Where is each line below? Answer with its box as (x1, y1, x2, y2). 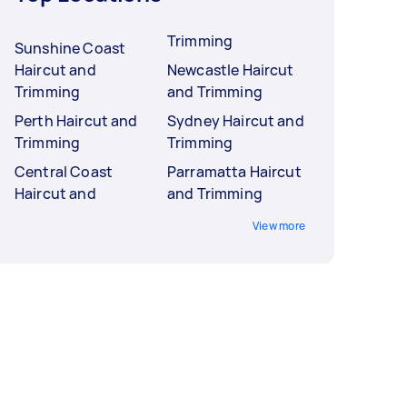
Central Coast (15, 162, 113, 183)
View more (252, 218, 305, 234)
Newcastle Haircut (167, 60, 294, 81)
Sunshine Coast (15, 38, 126, 59)
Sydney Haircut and (167, 111, 304, 132)
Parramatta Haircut (167, 162, 302, 183)
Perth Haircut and (15, 111, 138, 132)
